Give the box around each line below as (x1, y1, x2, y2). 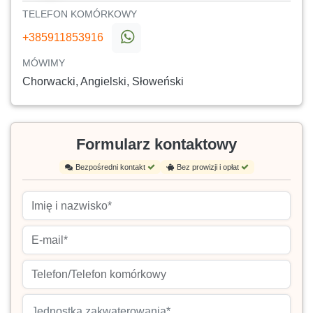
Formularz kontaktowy (76, 135, 237, 153)
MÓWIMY (22, 57, 65, 68)
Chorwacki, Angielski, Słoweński (22, 75, 184, 87)
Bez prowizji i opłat (176, 162, 241, 171)
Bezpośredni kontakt (75, 162, 147, 171)
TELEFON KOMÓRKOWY (22, 8, 137, 20)
